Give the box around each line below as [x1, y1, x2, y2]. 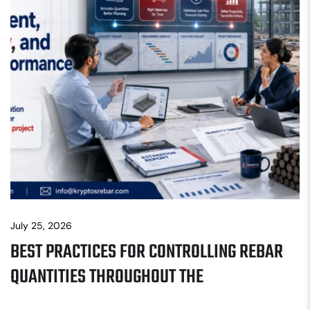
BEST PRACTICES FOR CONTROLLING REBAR [10, 237, 283, 268]
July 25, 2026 [10, 219, 72, 232]
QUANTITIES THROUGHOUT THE [10, 262, 203, 293]
